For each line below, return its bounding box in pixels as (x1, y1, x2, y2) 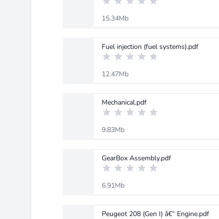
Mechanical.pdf (102, 98, 147, 107)
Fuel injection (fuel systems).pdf (102, 42, 198, 51)
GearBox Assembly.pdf (102, 153, 171, 163)
